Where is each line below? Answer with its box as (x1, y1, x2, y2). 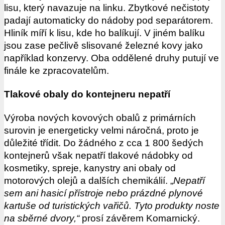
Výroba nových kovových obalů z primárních (4, 113, 196, 124)
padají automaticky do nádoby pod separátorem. (4, 15, 213, 26)
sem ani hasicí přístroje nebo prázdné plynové (4, 188, 203, 199)
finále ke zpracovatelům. (4, 65, 109, 76)
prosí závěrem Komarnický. (79, 213, 200, 224)
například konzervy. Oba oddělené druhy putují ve (4, 53, 219, 64)
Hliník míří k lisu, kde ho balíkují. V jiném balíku (4, 28, 205, 39)
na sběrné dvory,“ (4, 213, 79, 224)
